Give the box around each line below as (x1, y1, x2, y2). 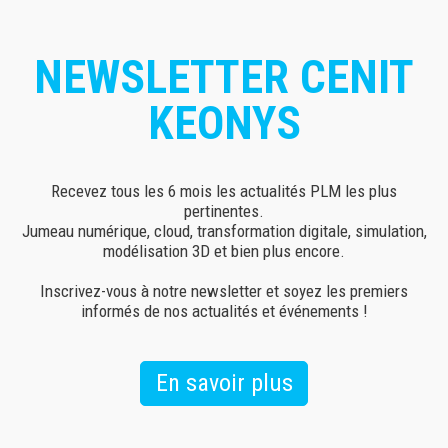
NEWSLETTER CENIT (34, 50, 414, 105)
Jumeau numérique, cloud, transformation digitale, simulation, (21, 221, 427, 242)
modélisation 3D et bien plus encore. (103, 241, 345, 262)
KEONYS (147, 96, 301, 151)
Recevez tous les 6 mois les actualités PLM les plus (51, 181, 397, 202)
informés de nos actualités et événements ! (80, 301, 368, 322)
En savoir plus (155, 369, 293, 398)
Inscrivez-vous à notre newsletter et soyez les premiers (40, 281, 408, 302)
